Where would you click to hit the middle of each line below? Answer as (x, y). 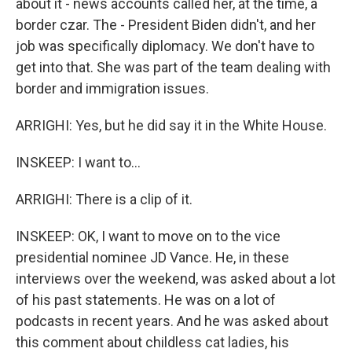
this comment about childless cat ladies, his (152, 342)
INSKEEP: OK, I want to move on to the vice (148, 236)
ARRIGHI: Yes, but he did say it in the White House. (171, 125)
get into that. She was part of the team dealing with (173, 67)
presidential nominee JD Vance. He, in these (152, 257)
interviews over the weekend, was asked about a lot (176, 279)
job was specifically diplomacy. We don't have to (165, 46)
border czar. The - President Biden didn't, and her (166, 25)
